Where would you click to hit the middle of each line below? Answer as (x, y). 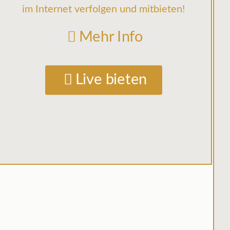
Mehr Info (111, 37)
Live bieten (111, 80)
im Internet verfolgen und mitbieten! (104, 9)
